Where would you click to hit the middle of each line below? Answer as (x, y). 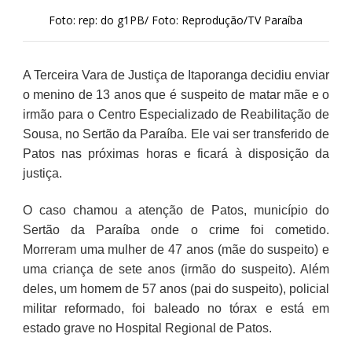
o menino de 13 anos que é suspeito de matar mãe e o (176, 94)
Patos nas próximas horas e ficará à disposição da (176, 153)
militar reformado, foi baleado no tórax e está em (176, 308)
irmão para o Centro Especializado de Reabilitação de (176, 114)
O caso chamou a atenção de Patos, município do (176, 210)
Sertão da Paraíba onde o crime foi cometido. (176, 229)
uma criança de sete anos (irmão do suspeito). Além (176, 269)
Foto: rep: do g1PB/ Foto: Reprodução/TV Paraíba (176, 20)
